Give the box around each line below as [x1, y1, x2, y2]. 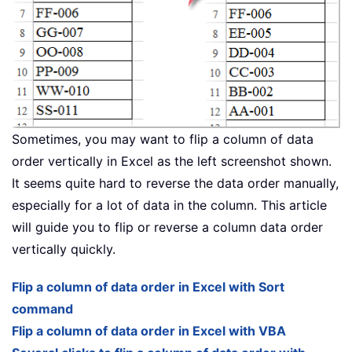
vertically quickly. [12, 241, 115, 258]
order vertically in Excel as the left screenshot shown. [12, 153, 332, 170]
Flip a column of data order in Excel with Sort [12, 279, 284, 295]
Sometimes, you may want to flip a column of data [12, 131, 313, 148]
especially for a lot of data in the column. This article [12, 197, 327, 214]
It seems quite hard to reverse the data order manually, [12, 175, 339, 192]
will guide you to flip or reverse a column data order [12, 219, 323, 236]
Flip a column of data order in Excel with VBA [12, 323, 286, 339]
